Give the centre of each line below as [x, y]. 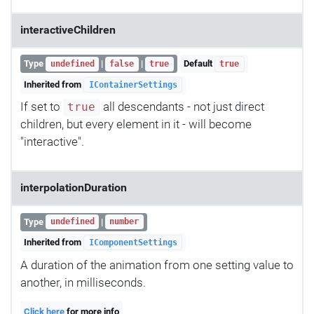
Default [199, 64]
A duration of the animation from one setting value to [157, 265]
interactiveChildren [68, 30]
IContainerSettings [133, 85]
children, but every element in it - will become [136, 124]
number [124, 222]
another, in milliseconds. [83, 282]
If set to [42, 107]
